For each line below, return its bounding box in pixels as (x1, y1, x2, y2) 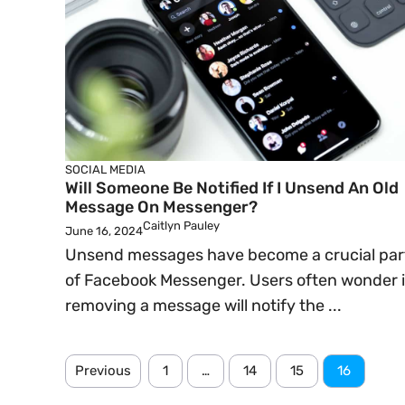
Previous (75, 363, 131, 379)
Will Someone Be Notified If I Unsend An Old (65, 178, 399, 198)
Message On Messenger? (65, 197, 258, 217)
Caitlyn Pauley (143, 219, 220, 232)
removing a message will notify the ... (65, 296, 342, 316)
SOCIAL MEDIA (65, 163, 146, 176)
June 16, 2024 (65, 224, 143, 238)
